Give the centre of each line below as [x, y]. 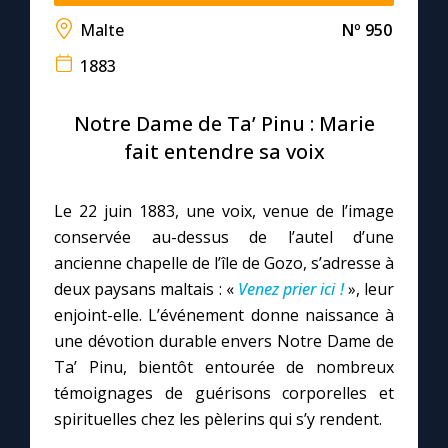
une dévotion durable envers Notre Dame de [224, 341]
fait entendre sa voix [224, 151]
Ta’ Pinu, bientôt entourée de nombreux [224, 367]
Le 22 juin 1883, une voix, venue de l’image [224, 211]
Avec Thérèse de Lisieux [126, 333]
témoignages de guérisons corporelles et [224, 393]
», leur [371, 289]
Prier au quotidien [99, 293]
